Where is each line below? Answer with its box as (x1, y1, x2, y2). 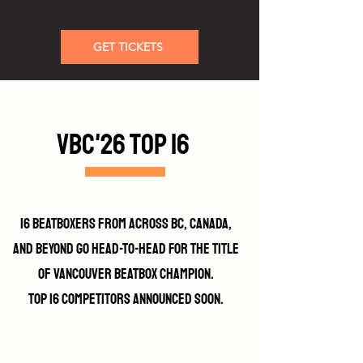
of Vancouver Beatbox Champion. (37, 265, 214, 283)
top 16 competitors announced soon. (28, 290, 224, 308)
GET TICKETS (93, 40, 163, 54)
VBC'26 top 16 (57, 127, 190, 163)
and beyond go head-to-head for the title (12, 240, 239, 258)
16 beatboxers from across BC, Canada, (19, 215, 232, 233)
